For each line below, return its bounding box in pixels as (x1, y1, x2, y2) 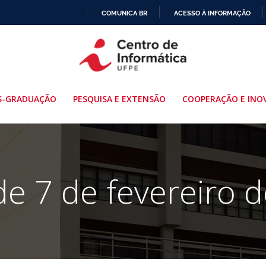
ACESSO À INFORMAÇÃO (174, 8, 251, 17)
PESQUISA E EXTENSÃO (72, 93, 166, 104)
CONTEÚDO (132, 72, 170, 81)
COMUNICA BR (102, 8, 147, 17)
